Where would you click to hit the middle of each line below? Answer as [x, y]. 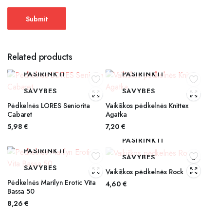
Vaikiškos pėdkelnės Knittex [147, 106]
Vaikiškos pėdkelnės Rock [145, 172]
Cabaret [20, 115]
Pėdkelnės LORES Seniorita [49, 106]
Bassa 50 [21, 191]
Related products [40, 57]
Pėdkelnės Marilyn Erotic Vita [52, 183]
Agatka [116, 115]
